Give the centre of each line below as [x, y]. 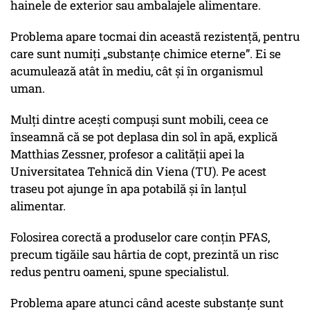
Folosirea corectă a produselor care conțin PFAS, [140, 237]
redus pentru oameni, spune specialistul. [120, 272]
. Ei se [265, 54]
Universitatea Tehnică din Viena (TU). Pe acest [138, 172]
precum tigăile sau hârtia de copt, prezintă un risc [145, 255]
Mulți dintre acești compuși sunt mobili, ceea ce [139, 120]
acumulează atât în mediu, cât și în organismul [137, 71]
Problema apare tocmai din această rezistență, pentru [155, 37]
